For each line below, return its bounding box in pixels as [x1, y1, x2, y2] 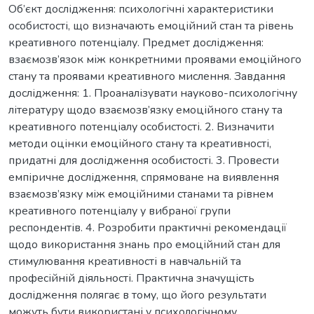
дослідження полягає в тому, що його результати [8, 287, 266, 303]
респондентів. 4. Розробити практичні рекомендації [8, 219, 287, 235]
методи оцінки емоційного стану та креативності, [8, 135, 271, 151]
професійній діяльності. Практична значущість [8, 270, 254, 286]
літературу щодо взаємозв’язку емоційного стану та [8, 102, 282, 118]
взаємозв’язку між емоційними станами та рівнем [8, 186, 273, 202]
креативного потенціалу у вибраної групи [8, 203, 231, 219]
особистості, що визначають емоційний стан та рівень [8, 18, 294, 34]
